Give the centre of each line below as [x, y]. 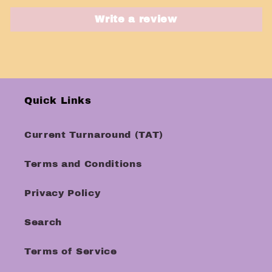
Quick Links [58, 100]
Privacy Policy [63, 192]
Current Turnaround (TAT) [94, 134]
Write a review [136, 19]
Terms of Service [71, 251]
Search [43, 222]
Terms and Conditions [83, 163]
